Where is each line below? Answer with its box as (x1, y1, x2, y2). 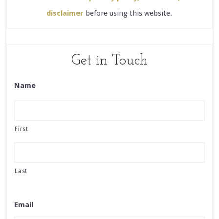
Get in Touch (71, 53, 148, 68)
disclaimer (46, 8, 84, 18)
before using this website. (84, 8, 173, 18)
